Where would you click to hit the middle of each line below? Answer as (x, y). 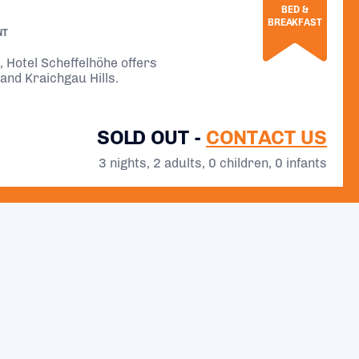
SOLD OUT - (151, 137)
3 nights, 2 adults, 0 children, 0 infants (213, 163)
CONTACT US (266, 137)
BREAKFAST (295, 22)
